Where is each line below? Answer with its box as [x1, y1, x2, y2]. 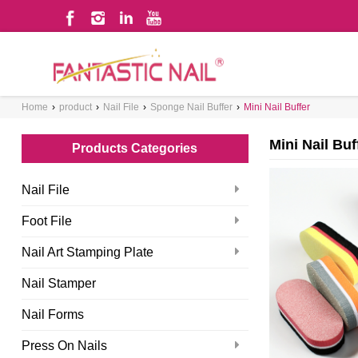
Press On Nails [21, 339, 107, 352]
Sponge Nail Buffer [149, 101, 233, 113]
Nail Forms [21, 308, 84, 321]
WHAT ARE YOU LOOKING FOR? [75, 95, 252, 108]
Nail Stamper [21, 276, 96, 290]
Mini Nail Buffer [243, 101, 310, 113]
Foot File [21, 214, 72, 228]
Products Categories [72, 141, 198, 155]
